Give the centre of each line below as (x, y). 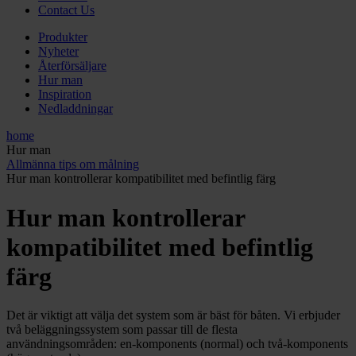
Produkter (63, 37)
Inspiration (65, 95)
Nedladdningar (75, 109)
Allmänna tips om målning (73, 164)
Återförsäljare (72, 66)
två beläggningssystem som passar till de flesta (122, 330)
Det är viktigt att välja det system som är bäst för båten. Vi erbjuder (173, 315)
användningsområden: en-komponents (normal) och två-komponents (177, 344)
